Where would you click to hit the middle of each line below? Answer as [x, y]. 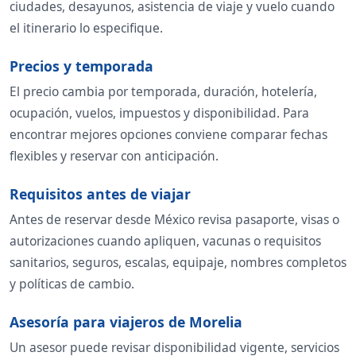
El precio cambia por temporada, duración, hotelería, [163, 91]
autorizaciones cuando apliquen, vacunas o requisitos [165, 240]
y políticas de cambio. [72, 283]
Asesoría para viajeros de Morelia [126, 321]
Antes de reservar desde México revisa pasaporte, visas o [174, 219]
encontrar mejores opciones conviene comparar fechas [168, 134]
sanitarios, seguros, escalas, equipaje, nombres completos [178, 262]
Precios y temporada [81, 66]
